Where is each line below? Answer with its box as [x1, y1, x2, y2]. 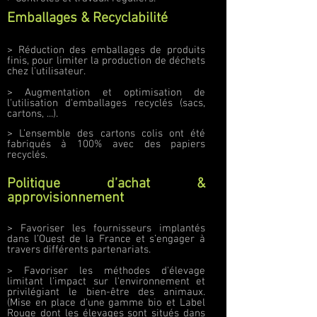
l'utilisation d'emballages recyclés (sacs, [7, 97, 205, 110]
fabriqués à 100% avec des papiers [7, 138, 205, 151]
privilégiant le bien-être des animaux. [7, 286, 205, 299]
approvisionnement [7, 190, 124, 207]
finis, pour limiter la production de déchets [7, 54, 205, 67]
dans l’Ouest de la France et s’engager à [7, 233, 205, 246]
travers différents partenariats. [7, 243, 151, 256]
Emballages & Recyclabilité [7, 10, 168, 27]
